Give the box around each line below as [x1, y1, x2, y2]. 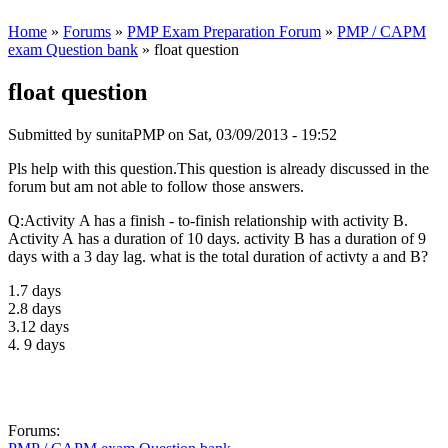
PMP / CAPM [337, 23, 426, 41]
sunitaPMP [96, 125, 164, 143]
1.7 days [8, 281, 61, 299]
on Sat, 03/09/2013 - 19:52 [164, 125, 337, 143]
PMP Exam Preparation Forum [127, 23, 321, 41]
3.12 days [8, 317, 69, 335]
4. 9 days [8, 335, 65, 353]
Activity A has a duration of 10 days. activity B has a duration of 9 [8, 229, 426, 247]
